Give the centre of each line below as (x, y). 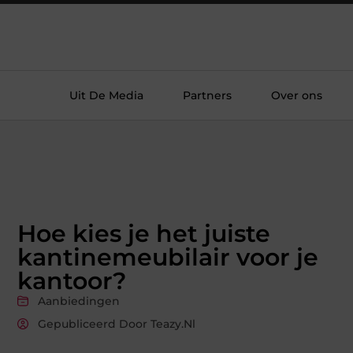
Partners (207, 95)
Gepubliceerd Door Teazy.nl (117, 323)
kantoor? (72, 281)
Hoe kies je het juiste (144, 233)
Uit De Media (106, 95)
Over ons (297, 95)
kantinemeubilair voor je (168, 257)
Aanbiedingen (79, 301)
